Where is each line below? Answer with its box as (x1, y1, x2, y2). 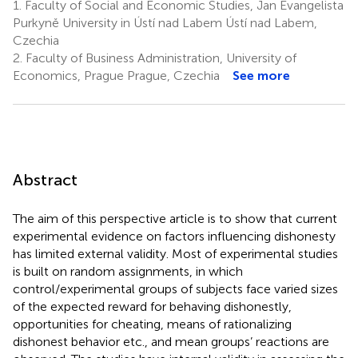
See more (233, 67, 290, 83)
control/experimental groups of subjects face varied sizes (13, 280, 338, 296)
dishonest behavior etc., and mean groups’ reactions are (13, 333, 329, 349)
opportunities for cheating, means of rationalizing (13, 316, 292, 332)
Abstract (13, 169, 78, 189)
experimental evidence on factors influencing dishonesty (13, 228, 336, 244)
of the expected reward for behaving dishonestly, (13, 298, 292, 314)
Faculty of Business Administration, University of (22, 50, 296, 66)
